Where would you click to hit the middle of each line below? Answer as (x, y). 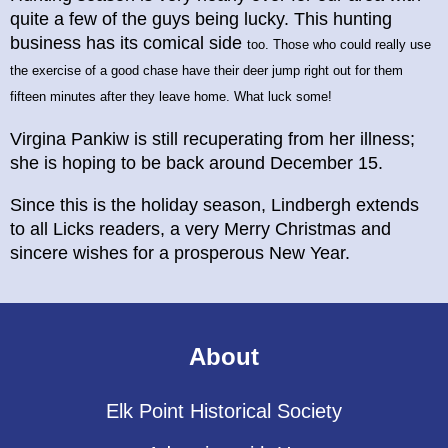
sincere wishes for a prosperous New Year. (182, 252)
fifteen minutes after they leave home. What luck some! (171, 96)
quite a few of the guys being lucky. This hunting (201, 18)
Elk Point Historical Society (224, 411)
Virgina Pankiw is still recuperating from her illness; (212, 138)
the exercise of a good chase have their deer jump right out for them (206, 70)
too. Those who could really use (339, 44)
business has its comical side (128, 42)
